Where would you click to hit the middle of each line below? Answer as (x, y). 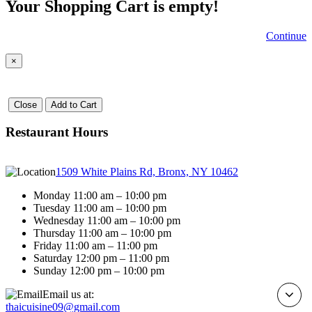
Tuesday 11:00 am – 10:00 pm (100, 208)
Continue (286, 36)
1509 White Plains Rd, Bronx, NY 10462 (147, 172)
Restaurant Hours (57, 132)
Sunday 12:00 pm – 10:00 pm (99, 271)
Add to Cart (74, 104)
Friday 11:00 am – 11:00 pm (95, 246)
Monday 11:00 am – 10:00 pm (100, 196)
